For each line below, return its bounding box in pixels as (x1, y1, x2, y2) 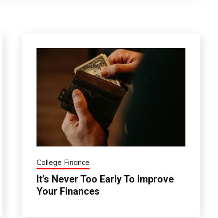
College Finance (36, 158, 90, 167)
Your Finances (36, 185, 100, 198)
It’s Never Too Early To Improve (36, 173, 174, 185)
